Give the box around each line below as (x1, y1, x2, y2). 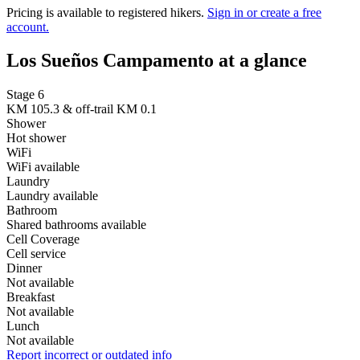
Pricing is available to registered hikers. (6, 5, 207, 19)
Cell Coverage (6, 232, 80, 247)
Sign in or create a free (207, 5, 321, 19)
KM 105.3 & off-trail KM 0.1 (6, 102, 157, 117)
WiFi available (6, 160, 80, 174)
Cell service (6, 247, 66, 261)
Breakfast (6, 290, 55, 305)
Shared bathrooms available (6, 218, 146, 232)
